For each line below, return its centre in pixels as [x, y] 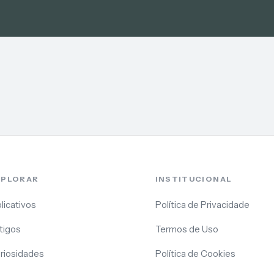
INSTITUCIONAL [194, 179]
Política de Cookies [195, 254]
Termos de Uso [187, 230]
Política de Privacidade [202, 205]
